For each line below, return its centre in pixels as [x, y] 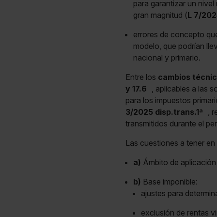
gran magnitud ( [160, 15]
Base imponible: [169, 182]
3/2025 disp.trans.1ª [164, 112]
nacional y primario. [167, 58]
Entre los [141, 77]
